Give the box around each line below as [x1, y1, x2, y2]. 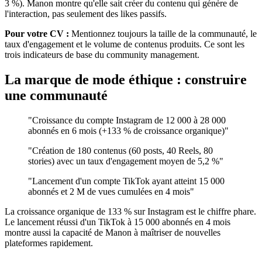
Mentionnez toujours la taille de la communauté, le [69, 29, 257, 39]
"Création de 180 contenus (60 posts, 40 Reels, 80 [28, 146, 213, 156]
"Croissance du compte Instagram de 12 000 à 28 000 [28, 115, 226, 126]
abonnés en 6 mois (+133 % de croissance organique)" [28, 126, 229, 136]
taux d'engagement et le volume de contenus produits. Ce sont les [5, 39, 244, 50]
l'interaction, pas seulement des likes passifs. [5, 9, 167, 19]
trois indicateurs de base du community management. [5, 50, 199, 60]
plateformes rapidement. [5, 238, 93, 249]
